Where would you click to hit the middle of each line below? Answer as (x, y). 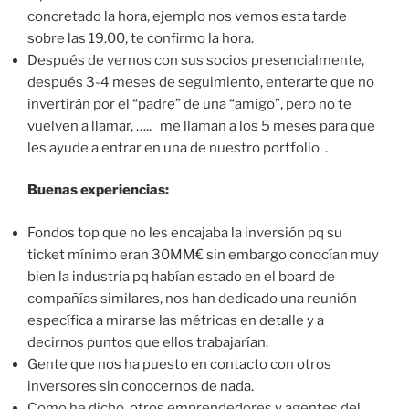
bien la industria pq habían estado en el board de (181, 276)
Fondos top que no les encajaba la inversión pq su (185, 232)
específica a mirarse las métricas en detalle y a (176, 320)
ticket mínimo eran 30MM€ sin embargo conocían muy (203, 254)
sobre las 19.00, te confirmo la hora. (141, 38)
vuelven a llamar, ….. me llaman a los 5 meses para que (201, 126)
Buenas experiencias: (98, 190)
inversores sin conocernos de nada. (141, 386)
